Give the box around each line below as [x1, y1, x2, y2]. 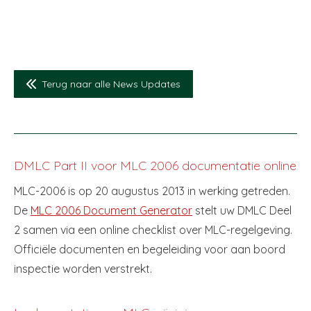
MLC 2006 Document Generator [31, 203, 192, 217]
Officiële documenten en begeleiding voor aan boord [14, 242, 285, 256]
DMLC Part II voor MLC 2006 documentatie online [14, 157, 296, 174]
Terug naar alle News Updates [42, 77, 180, 90]
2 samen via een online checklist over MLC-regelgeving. [14, 222, 292, 237]
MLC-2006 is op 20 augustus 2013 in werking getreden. [14, 183, 290, 198]
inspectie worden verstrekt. [14, 261, 152, 276]
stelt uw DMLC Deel [192, 203, 292, 217]
